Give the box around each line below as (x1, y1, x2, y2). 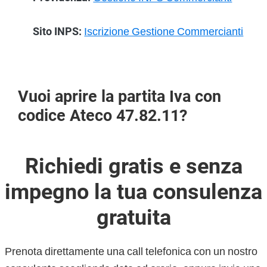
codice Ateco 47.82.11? (18, 106, 187, 126)
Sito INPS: (33, 25, 82, 38)
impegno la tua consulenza (5, 179, 262, 204)
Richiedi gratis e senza (24, 153, 243, 179)
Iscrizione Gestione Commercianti (84, 25, 244, 38)
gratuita (96, 204, 171, 230)
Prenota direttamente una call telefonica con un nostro (4, 244, 257, 257)
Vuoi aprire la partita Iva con (18, 87, 221, 107)
